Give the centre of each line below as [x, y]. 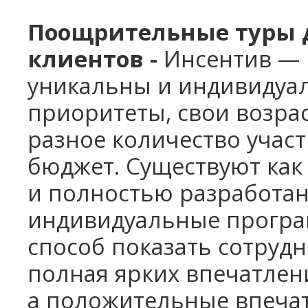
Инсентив [218, 59]
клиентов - [92, 59]
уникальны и [100, 86]
